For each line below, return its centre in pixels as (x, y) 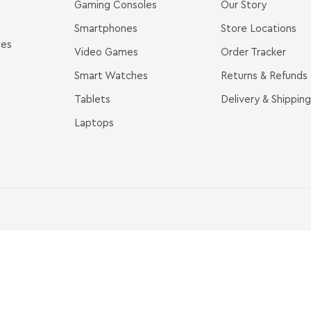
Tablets (92, 99)
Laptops (94, 123)
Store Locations (258, 28)
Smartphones (106, 28)
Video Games (106, 52)
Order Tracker (253, 52)
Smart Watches (111, 76)
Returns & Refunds (264, 76)
